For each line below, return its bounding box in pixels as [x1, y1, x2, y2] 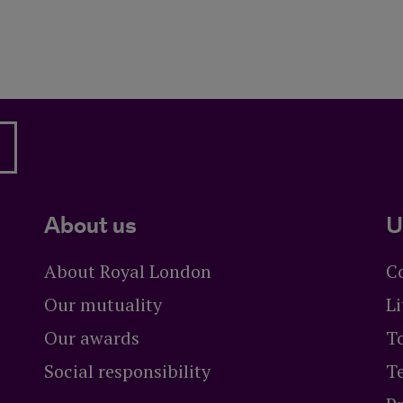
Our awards [44, 326, 139, 351]
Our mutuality [44, 292, 162, 318]
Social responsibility [44, 359, 210, 384]
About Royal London [44, 259, 211, 284]
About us [44, 210, 137, 245]
